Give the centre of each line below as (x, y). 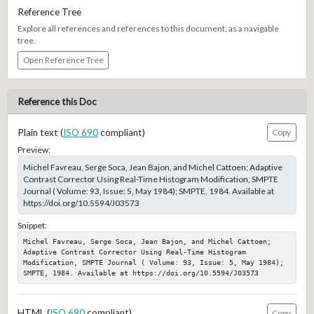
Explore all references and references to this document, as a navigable (148, 29)
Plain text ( (40, 132)
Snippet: (32, 225)
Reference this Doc (57, 101)
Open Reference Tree (63, 60)
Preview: (34, 150)
